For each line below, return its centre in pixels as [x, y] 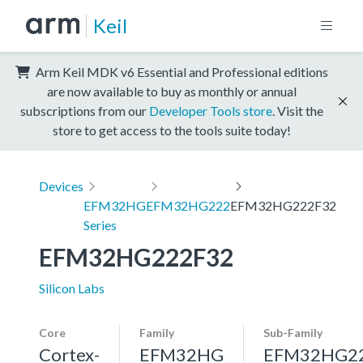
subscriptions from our [85, 110]
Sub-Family [293, 332]
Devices [61, 186]
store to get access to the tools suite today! [172, 130]
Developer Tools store [211, 110]
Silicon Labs [72, 288]
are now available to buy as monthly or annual [172, 91]
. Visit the [298, 110]
